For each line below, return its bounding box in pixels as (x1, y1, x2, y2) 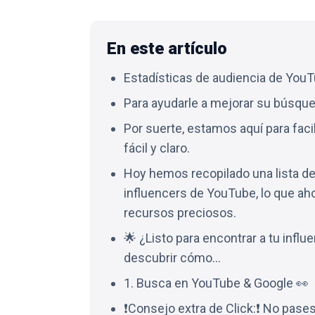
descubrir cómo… (124, 250, 221, 265)
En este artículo (107, 39, 227, 58)
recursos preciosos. (124, 205, 236, 220)
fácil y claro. (124, 141, 190, 155)
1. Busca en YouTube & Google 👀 (124, 276, 309, 290)
